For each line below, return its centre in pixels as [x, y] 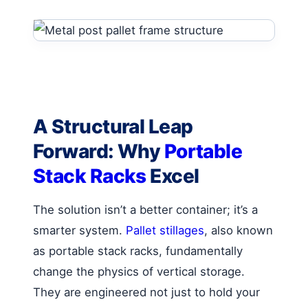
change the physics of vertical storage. [139, 271]
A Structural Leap [113, 126]
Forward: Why [99, 151]
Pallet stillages [165, 230]
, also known [239, 230]
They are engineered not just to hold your [146, 292]
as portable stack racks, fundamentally [138, 251]
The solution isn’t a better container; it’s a [145, 209]
